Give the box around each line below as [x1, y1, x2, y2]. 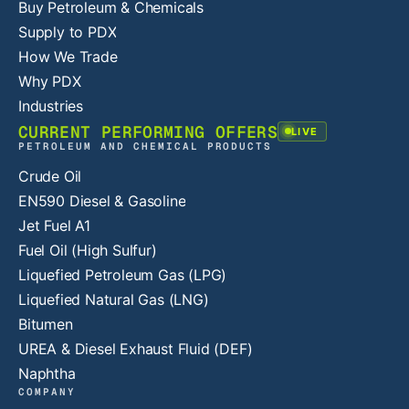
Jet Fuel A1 [18, 215, 90, 235]
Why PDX [18, 71, 81, 90]
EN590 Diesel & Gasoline [18, 191, 186, 210]
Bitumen [18, 314, 73, 333]
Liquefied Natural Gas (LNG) [18, 289, 209, 309]
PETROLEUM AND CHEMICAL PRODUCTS [18, 139, 273, 152]
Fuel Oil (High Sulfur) [18, 240, 157, 259]
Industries [18, 96, 83, 115]
